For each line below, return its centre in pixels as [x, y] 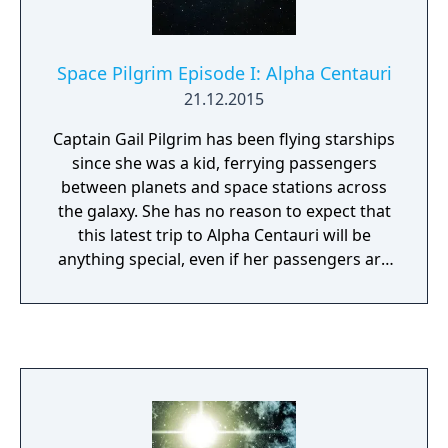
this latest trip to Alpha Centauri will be [224, 235]
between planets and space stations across [224, 187]
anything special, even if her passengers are [224, 259]
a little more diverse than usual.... [224, 283]
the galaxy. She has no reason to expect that [224, 211]
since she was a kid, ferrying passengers [224, 163]
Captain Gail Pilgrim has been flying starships [224, 139]
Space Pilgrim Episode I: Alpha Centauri [224, 73]
